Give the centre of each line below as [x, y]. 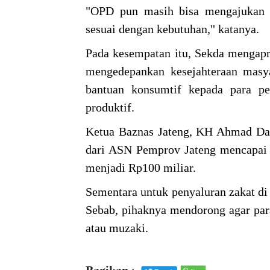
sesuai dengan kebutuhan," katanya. [172, 29]
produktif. [110, 108]
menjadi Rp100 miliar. [142, 168]
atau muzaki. [117, 228]
